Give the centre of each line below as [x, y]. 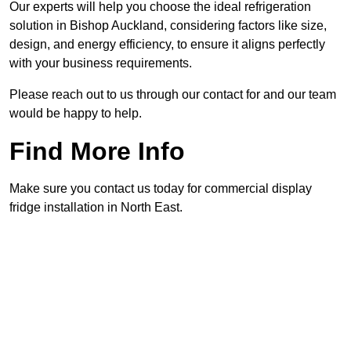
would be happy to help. [76, 114]
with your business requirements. [101, 63]
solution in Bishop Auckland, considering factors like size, [168, 26]
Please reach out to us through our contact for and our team [173, 95]
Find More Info [97, 152]
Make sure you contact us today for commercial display [161, 189]
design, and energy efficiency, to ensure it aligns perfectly [167, 45]
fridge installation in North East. [96, 208]
